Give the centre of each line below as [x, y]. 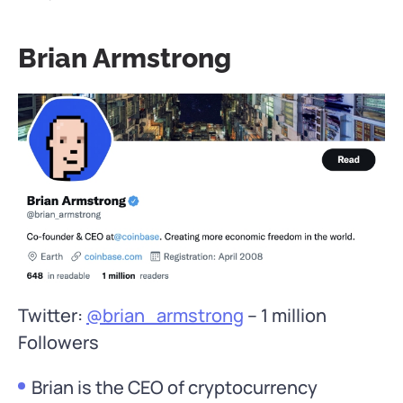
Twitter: [52, 315]
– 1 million [285, 315]
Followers [58, 342]
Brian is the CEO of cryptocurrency [175, 387]
